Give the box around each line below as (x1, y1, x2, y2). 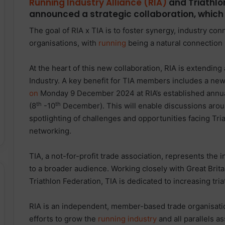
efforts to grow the (29, 214, 98, 224)
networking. (29, 126, 71, 136)
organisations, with (29, 38, 98, 48)
